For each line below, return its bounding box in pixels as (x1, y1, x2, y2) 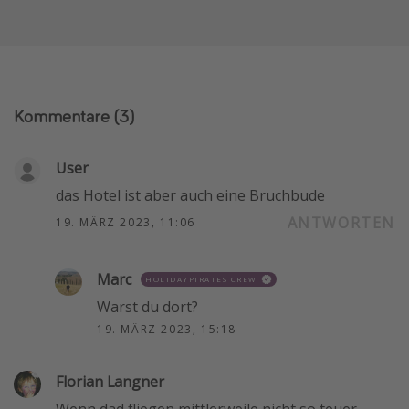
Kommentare (14, 104, 110, 128)
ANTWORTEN (287, 213, 395, 234)
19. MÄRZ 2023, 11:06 (56, 215, 195, 231)
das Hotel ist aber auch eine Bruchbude (56, 185, 325, 206)
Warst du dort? (97, 297, 198, 318)
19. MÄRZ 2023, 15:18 (97, 321, 236, 338)
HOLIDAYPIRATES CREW (145, 274, 257, 285)
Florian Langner (56, 372, 164, 393)
